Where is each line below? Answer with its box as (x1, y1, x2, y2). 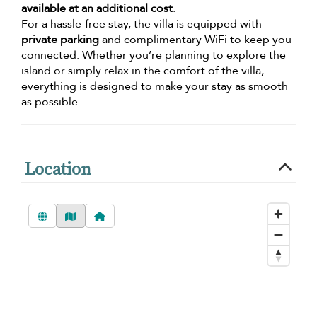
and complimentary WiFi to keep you (99, 31, 292, 47)
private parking (21, 31, 99, 47)
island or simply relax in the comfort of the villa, (21, 62, 264, 79)
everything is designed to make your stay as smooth (21, 78, 288, 94)
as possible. (21, 93, 81, 110)
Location (25, 156, 91, 180)
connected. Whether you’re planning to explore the (21, 47, 286, 63)
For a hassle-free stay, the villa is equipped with (21, 16, 262, 32)
